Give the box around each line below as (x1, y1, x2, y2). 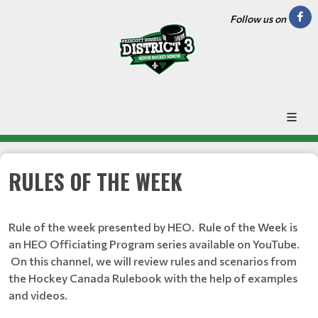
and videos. (9, 287, 67, 302)
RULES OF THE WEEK (9, 165, 182, 197)
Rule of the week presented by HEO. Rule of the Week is (9, 219, 297, 234)
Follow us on (230, 13, 286, 25)
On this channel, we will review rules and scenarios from (9, 253, 297, 268)
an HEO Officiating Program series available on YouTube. (9, 236, 300, 251)
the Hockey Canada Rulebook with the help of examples (9, 270, 297, 285)
